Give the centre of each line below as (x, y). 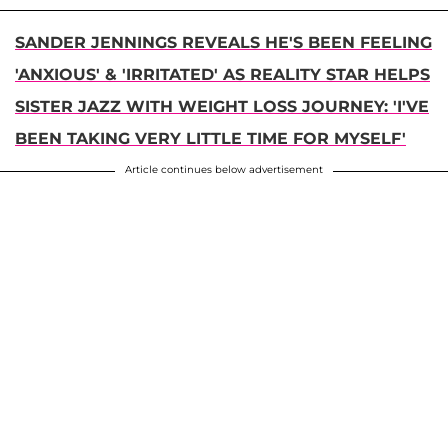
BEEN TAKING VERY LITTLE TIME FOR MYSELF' (210, 139)
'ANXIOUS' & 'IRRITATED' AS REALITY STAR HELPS (222, 75)
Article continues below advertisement (224, 170)
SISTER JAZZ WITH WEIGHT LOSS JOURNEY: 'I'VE (222, 107)
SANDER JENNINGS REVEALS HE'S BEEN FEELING (223, 43)
